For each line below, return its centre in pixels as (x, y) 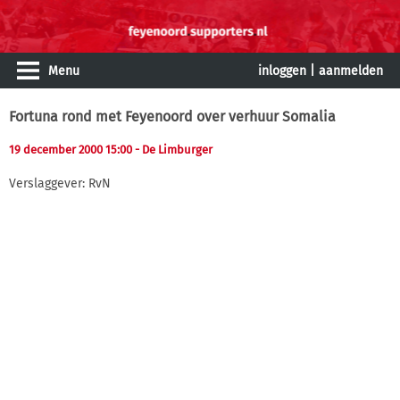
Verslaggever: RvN (60, 183)
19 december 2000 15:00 (72, 150)
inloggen (282, 71)
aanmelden (351, 71)
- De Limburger (174, 150)
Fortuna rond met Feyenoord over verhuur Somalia (172, 117)
